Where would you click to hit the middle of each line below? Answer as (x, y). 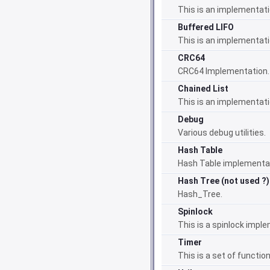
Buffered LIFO (206, 27)
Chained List (203, 89)
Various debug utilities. (222, 133)
